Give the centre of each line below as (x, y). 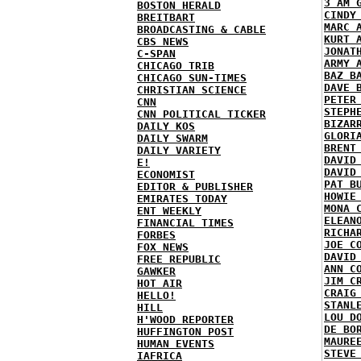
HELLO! (156, 295)
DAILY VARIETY (179, 150)
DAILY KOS (166, 126)
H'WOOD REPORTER (185, 320)
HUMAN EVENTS (176, 344)
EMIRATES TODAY (182, 199)
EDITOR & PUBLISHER (195, 187)
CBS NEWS (163, 41)
